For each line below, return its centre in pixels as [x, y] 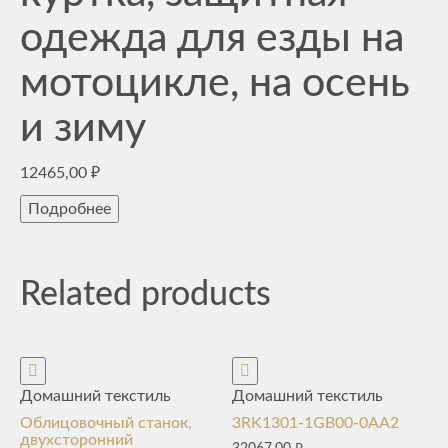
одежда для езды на [212, 38]
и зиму [83, 128]
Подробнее [69, 209]
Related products [145, 295]
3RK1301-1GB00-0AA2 [316, 423]
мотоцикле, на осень [215, 83]
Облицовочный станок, [106, 423]
